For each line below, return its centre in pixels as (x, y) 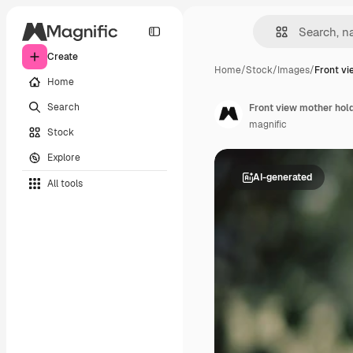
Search (63, 107)
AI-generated (282, 177)
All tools (65, 183)
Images (294, 70)
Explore (64, 157)
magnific (268, 124)
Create (63, 57)
